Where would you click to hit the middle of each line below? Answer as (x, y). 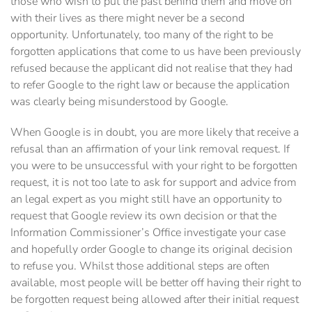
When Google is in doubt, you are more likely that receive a (155, 133)
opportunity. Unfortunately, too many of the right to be (142, 35)
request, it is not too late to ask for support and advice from (154, 183)
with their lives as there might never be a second (127, 18)
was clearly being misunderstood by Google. (119, 102)
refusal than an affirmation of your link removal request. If (150, 149)
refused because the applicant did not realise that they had (151, 69)
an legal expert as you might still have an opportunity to (146, 200)
